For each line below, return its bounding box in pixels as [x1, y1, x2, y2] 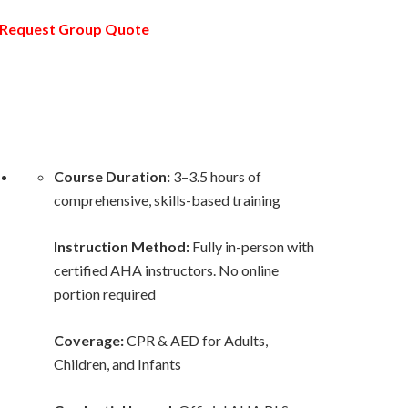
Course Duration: [54, 168, 170, 185]
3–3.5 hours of [170, 168, 261, 185]
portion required [54, 285, 156, 302]
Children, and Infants [54, 355, 181, 372]
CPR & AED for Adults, [124, 331, 268, 349]
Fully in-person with [189, 238, 314, 255]
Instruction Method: [54, 238, 189, 255]
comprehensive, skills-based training [54, 191, 280, 209]
